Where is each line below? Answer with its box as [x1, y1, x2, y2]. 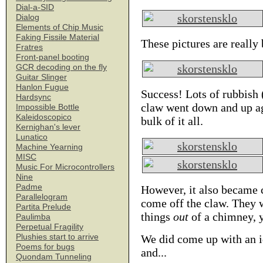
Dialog [16, 12, 39, 22]
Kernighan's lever [16, 122, 80, 131]
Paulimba [16, 212, 50, 221]
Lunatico [16, 132, 48, 141]
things [141, 210, 173, 223]
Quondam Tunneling [16, 252, 92, 261]
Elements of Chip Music [16, 22, 103, 32]
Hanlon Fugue [16, 82, 69, 92]
